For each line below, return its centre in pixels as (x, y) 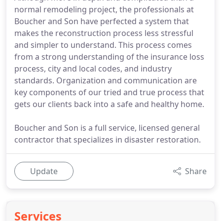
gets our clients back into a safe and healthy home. (109, 104)
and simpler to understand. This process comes (103, 45)
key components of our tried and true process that (109, 92)
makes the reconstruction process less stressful (104, 33)
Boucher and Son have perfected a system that (102, 21)
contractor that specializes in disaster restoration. (108, 140)
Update (44, 171)
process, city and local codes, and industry (93, 69)
